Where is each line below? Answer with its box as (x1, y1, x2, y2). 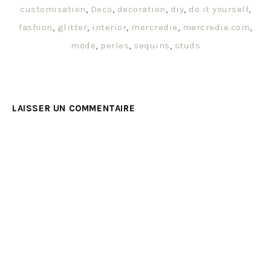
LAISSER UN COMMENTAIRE (12, 102, 135, 114)
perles (100, 39, 129, 51)
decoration (117, 3, 166, 15)
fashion (19, 21, 53, 33)
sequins (134, 39, 170, 51)
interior (92, 21, 127, 33)
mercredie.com (182, 21, 250, 33)
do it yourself (189, 3, 249, 15)
